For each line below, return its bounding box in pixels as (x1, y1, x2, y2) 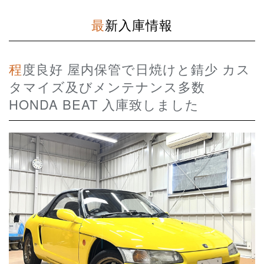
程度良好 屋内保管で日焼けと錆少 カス (9, 59, 22, 78)
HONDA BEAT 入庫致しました (9, 94, 199, 113)
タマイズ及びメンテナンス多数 (9, 77, 205, 95)
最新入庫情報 (105, 15, 173, 34)
